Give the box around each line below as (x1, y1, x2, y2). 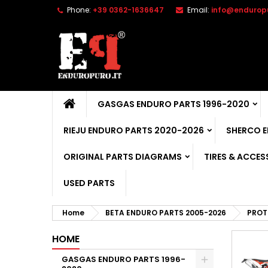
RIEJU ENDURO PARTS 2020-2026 (63, 124, 204, 136)
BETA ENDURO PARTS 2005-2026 (105, 208, 226, 218)
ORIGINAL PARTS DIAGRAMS (63, 151, 182, 163)
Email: (187, 5, 209, 15)
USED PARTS (63, 177, 115, 189)
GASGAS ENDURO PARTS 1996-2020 (98, 98, 249, 110)
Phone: (67, 5, 91, 15)
